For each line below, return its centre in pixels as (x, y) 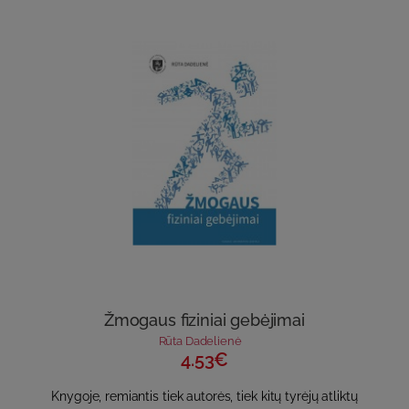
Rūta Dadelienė (200, 341)
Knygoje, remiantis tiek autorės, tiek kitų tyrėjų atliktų (204, 397)
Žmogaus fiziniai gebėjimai (204, 320)
